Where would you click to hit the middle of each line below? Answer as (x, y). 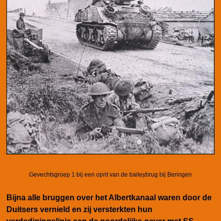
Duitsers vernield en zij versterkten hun (79, 209)
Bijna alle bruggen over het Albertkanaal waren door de (109, 197)
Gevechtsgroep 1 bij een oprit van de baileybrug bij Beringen (110, 174)
